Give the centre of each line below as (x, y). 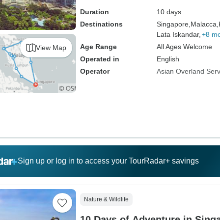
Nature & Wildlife (106, 199)
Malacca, (204, 24)
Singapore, (173, 24)
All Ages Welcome (184, 47)
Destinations (101, 24)
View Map (51, 47)
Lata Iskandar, (179, 34)
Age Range (98, 47)
